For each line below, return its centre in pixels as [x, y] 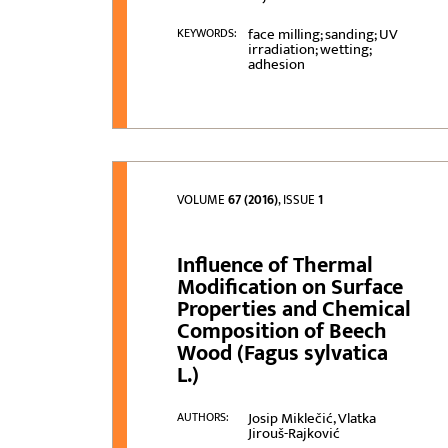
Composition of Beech [282, 332]
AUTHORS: [203, 417]
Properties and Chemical [294, 310]
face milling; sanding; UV [322, 35]
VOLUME [203, 200]
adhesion [276, 65]
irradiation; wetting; [309, 50]
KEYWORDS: [207, 33]
